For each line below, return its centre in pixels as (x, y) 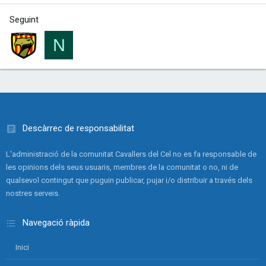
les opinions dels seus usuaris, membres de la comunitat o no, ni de (122, 167)
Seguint (24, 20)
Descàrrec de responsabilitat (78, 128)
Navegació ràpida (56, 223)
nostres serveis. (33, 193)
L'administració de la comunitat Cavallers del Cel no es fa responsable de (131, 154)
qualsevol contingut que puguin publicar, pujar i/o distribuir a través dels (129, 180)
